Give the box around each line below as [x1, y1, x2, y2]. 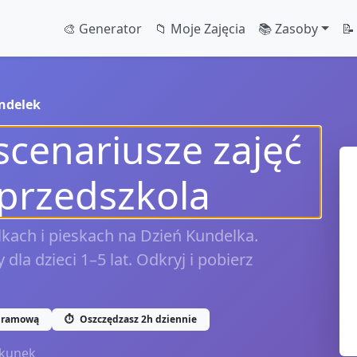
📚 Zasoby [258, 19, 319, 37]
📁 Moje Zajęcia [155, 19, 246, 37]
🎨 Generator [63, 19, 143, 37]
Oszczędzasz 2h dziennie [77, 312, 197, 326]
